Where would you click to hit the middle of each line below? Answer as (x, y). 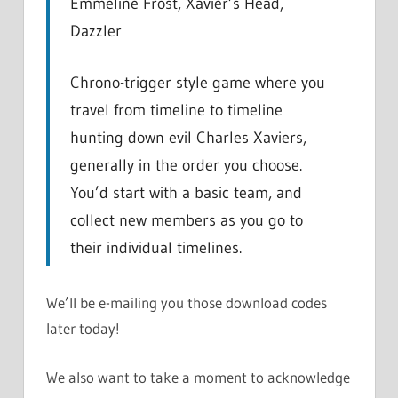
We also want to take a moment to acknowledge (198, 377)
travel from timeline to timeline (176, 110)
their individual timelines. (155, 247)
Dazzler (96, 31)
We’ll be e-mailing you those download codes (187, 303)
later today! (83, 329)
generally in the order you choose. (186, 165)
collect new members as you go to (186, 220)
